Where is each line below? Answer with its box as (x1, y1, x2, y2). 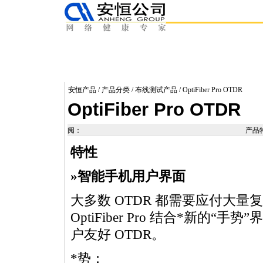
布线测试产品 (135, 86, 177, 94)
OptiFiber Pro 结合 (70, 210, 177, 225)
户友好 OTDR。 (70, 227, 165, 242)
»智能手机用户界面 (70, 169, 186, 184)
